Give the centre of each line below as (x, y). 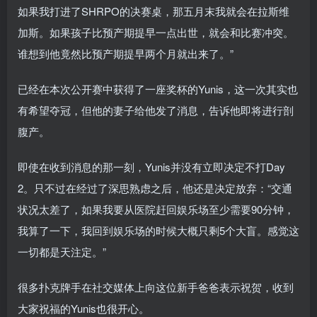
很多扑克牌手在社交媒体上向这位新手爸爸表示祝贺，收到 (156, 287)
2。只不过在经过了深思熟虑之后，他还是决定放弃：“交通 (155, 188)
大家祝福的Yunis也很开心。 (83, 308)
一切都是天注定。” (62, 251)
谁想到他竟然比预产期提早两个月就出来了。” (126, 53)
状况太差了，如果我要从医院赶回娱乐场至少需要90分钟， (156, 209)
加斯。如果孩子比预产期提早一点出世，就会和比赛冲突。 (156, 32)
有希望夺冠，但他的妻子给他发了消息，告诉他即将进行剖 (156, 110)
